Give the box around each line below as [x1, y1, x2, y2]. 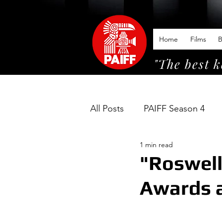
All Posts [90, 103, 124, 114]
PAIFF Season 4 [144, 103, 205, 114]
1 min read [140, 140, 173, 149]
